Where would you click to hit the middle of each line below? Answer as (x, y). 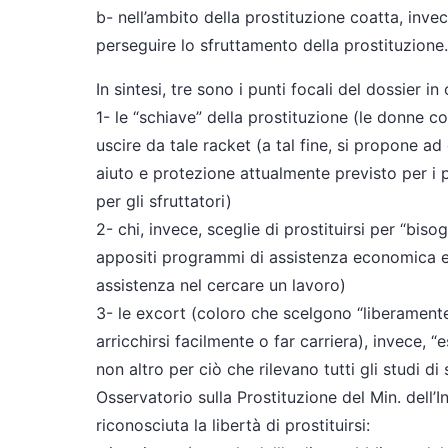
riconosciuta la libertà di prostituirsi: (233, 425)
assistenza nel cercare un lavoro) (221, 285)
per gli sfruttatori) (164, 201)
